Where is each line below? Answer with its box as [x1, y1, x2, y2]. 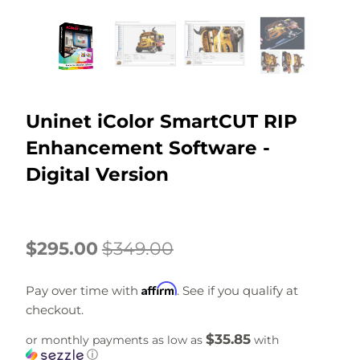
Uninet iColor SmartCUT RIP [25, 110, 297, 133]
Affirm [141, 281, 177, 297]
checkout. [25, 302, 84, 318]
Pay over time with [25, 283, 141, 299]
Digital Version [25, 163, 169, 186]
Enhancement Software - [25, 137, 270, 160]
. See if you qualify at [176, 283, 298, 299]
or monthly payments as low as [25, 333, 206, 348]
